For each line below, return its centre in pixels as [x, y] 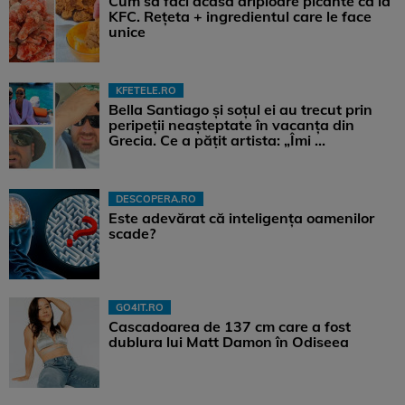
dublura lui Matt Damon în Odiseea [229, 341]
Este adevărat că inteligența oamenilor [241, 217]
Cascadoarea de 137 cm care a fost [230, 326]
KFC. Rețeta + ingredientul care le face [240, 16]
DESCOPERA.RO [156, 198]
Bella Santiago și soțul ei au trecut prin [240, 109]
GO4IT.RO [140, 307]
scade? [132, 233]
